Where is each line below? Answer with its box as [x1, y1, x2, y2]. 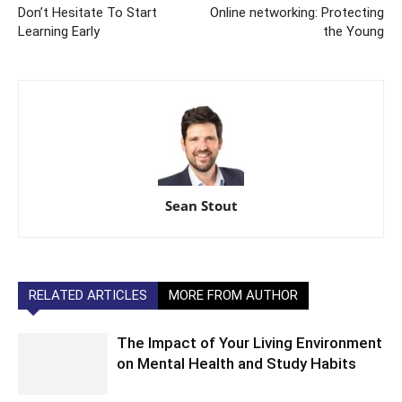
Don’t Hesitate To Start [18, 4, 157, 21]
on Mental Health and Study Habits [117, 354, 356, 372]
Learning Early [18, 23, 100, 39]
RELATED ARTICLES [29, 287, 147, 303]
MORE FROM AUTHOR [169, 287, 298, 303]
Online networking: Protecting [210, 4, 384, 21]
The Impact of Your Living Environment [117, 334, 382, 352]
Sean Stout [164, 197, 238, 214]
